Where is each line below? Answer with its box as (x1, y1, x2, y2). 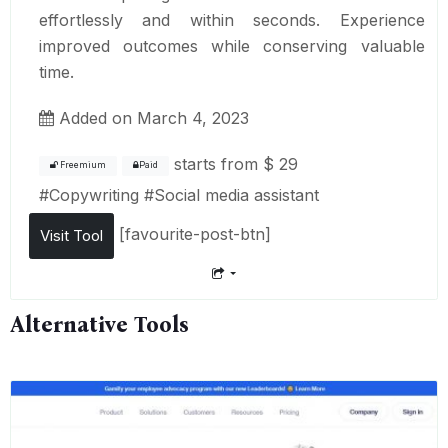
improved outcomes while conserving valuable (38, 36, 425, 57)
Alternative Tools (10, 310, 189, 338)
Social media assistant (153, 185, 319, 206)
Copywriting (48, 185, 139, 206)
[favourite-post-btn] (113, 224, 271, 245)
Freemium (57, 160, 106, 171)
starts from (173, 154, 258, 175)
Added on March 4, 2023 (53, 108, 249, 129)
